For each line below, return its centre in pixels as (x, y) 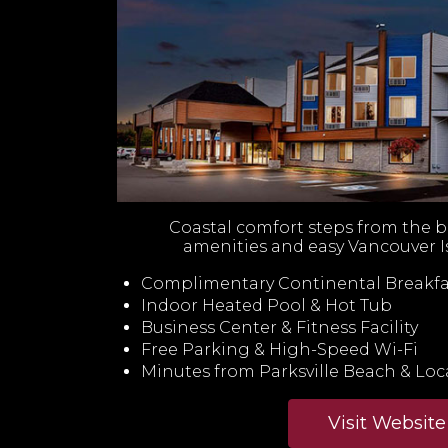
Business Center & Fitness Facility (279, 328)
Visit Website (387, 423)
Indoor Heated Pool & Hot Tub (266, 306)
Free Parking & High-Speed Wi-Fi (279, 350)
